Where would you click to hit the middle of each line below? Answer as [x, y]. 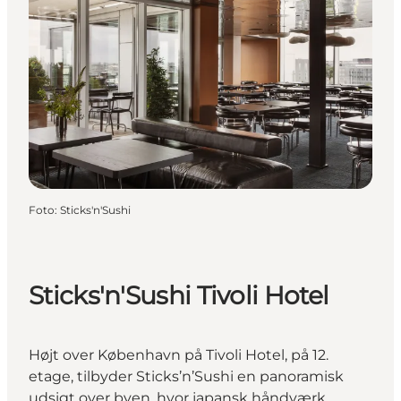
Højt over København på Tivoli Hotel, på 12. [179, 355]
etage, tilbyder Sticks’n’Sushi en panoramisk [186, 377]
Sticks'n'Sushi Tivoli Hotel [179, 296]
